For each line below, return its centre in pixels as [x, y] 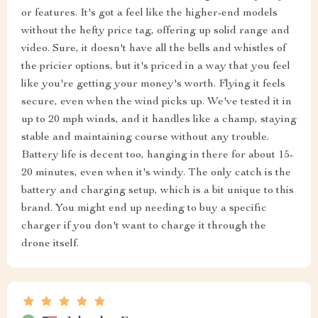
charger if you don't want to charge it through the [144, 227]
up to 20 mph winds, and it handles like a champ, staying [159, 120]
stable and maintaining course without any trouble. [145, 138]
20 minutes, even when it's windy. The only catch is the [156, 174]
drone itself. [50, 245]
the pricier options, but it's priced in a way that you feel [156, 67]
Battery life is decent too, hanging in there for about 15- [157, 156]
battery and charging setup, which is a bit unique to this [158, 191]
